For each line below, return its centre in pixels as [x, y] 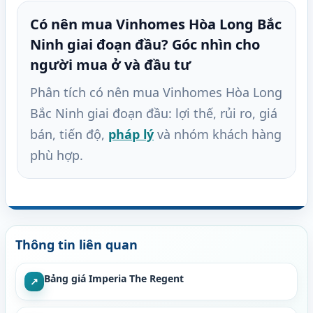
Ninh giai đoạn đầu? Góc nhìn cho [145, 45]
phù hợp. [57, 155]
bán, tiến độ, [69, 134]
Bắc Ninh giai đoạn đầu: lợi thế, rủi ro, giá [154, 114]
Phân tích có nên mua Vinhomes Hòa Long [156, 93]
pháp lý [131, 134]
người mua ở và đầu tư [110, 65]
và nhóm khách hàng [218, 134]
